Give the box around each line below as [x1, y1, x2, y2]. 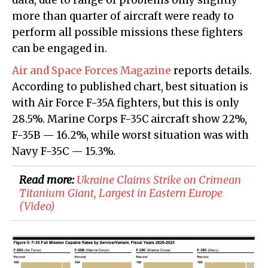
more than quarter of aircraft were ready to [12, 10, 234, 23]
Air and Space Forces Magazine [12, 64, 171, 78]
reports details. [171, 64, 252, 78]
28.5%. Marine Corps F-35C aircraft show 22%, [12, 112, 247, 126]
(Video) [19, 199, 55, 214]
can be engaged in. [12, 42, 107, 56]
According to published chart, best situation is [12, 80, 248, 94]
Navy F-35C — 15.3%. [12, 145, 115, 159]
